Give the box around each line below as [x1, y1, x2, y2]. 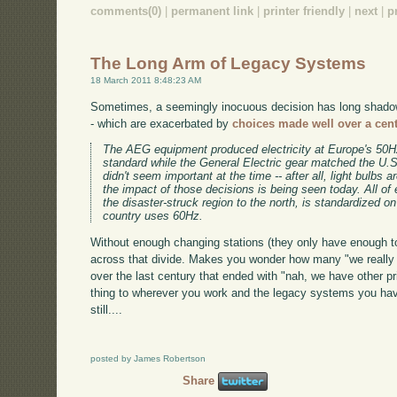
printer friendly [263, 4, 346, 19]
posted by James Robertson [90, 353, 206, 363]
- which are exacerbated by [90, 116, 233, 130]
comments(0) [90, 4, 162, 19]
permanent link [171, 4, 254, 19]
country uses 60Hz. [103, 209, 204, 223]
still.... [90, 303, 123, 317]
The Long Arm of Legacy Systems [90, 53, 367, 73]
